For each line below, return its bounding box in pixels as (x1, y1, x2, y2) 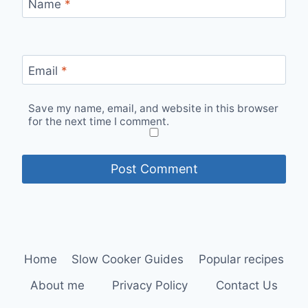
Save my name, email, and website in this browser (28, 102, 279, 115)
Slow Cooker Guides (71, 252, 184, 267)
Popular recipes (199, 252, 285, 267)
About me (30, 278, 85, 292)
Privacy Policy (112, 278, 188, 292)
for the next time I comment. (28, 115, 170, 129)
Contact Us (215, 278, 278, 292)
